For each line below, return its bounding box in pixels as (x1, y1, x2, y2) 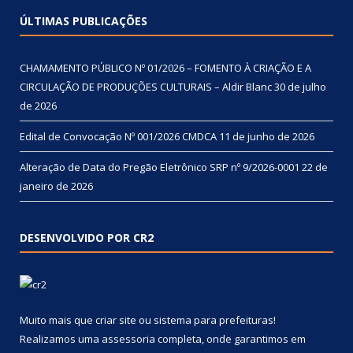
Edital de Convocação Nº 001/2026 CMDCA (20, 128, 217, 143)
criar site (95, 312, 136, 327)
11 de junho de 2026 (219, 128, 314, 143)
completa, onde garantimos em (155, 331, 306, 346)
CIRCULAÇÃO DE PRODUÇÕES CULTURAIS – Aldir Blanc (20, 79, 272, 94)
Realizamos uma (20, 331, 102, 346)
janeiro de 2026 (20, 178, 93, 193)
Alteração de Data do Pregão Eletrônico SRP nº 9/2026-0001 (20, 159, 299, 174)
